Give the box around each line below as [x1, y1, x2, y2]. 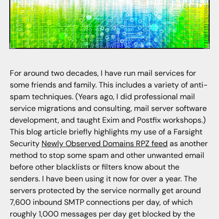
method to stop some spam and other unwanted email [9, 150, 204, 161]
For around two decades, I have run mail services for [9, 68, 196, 79]
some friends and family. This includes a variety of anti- [9, 80, 208, 90]
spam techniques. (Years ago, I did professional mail [9, 91, 195, 102]
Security [9, 138, 42, 149]
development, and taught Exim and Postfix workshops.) [9, 115, 206, 126]
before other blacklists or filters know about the [9, 162, 179, 173]
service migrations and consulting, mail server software [9, 103, 207, 114]
